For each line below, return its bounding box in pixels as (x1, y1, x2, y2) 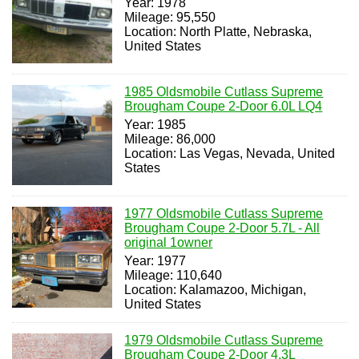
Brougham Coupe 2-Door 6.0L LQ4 (124, 99, 323, 113)
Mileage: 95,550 (124, 10, 216, 24)
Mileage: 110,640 (124, 268, 223, 283)
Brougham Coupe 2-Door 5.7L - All (124, 221, 321, 236)
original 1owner (124, 236, 213, 250)
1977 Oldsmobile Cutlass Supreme (124, 207, 324, 221)
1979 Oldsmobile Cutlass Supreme (124, 333, 324, 348)
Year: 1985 (124, 117, 187, 131)
